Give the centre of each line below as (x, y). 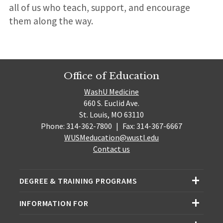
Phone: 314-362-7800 (77, 126)
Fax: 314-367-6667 (151, 126)
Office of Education (111, 75)
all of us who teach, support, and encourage (99, 8)
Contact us (111, 149)
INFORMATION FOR (54, 203)
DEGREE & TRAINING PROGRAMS (78, 181)
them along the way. (51, 21)
